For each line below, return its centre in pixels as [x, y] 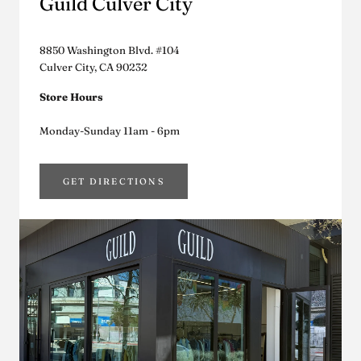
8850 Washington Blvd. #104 [110, 50]
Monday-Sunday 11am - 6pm [110, 130]
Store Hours [71, 97]
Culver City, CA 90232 [93, 67]
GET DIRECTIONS [114, 181]
